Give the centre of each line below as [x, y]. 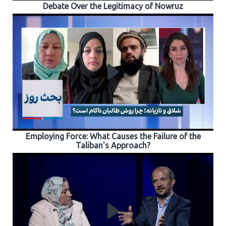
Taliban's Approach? [113, 145]
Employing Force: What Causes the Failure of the [113, 136]
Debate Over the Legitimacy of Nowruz [113, 6]
